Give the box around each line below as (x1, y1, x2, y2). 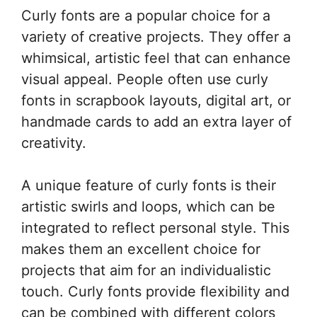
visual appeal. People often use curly (21, 70, 268, 88)
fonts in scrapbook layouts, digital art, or (21, 91, 291, 109)
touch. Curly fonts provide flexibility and (21, 282, 289, 300)
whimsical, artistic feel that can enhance (21, 49, 291, 67)
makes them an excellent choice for (21, 240, 260, 258)
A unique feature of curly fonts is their (21, 176, 276, 194)
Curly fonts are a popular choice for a (21, 6, 270, 24)
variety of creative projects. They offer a (21, 28, 291, 45)
